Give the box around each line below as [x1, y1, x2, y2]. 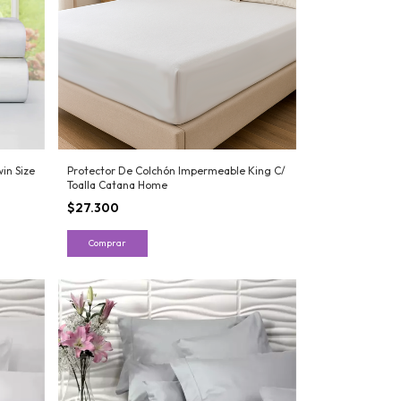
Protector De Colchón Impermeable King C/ [66, 163, 286, 177]
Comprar [88, 236, 126, 249]
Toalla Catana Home [66, 177, 167, 192]
